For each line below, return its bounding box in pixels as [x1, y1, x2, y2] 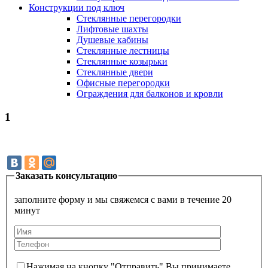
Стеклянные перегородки [77, 13, 181, 23]
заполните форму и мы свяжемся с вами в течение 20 [14, 194, 232, 205]
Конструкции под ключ [29, 2, 124, 13]
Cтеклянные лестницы [77, 45, 169, 56]
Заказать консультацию [16, 170, 117, 181]
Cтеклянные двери [77, 67, 153, 77]
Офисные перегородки [77, 78, 170, 88]
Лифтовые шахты [77, 24, 148, 34]
